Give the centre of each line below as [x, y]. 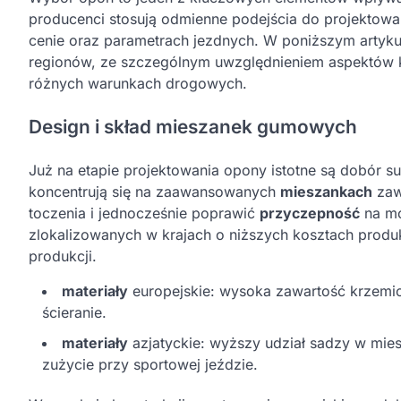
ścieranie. [74, 312]
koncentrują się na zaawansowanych [154, 191]
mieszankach [326, 191]
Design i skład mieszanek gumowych [193, 126]
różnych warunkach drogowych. [138, 83]
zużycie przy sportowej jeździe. [150, 364]
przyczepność [310, 213]
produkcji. [63, 256]
